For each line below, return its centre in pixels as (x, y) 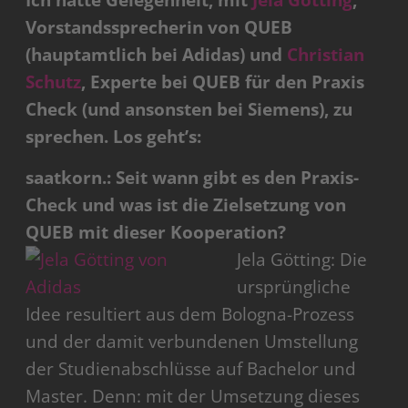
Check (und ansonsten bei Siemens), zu (189, 110)
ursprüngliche (294, 287)
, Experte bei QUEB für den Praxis (223, 82)
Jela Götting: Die (302, 260)
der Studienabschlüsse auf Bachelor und (191, 369)
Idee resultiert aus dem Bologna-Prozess (190, 315)
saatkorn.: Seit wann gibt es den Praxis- (193, 178)
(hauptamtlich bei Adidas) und (157, 55)
